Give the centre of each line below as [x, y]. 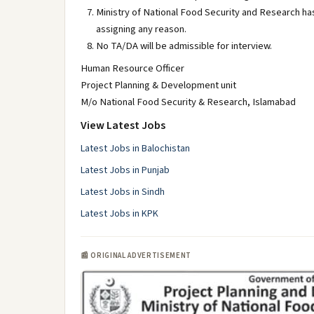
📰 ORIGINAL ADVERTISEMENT [136, 255]
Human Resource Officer [132, 68]
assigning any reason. [141, 29]
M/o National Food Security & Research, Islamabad [188, 102]
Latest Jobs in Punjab [125, 170]
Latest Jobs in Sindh [123, 192]
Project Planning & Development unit [158, 85]
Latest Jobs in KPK [120, 214]
